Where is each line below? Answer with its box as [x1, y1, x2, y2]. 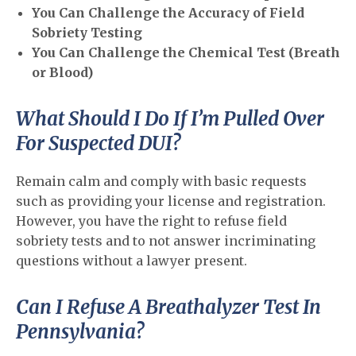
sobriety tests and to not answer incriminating [16, 233, 315, 249]
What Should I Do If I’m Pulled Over [16, 106, 324, 131]
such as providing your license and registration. [16, 193, 326, 209]
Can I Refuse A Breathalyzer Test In [16, 295, 321, 319]
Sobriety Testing [32, 25, 142, 41]
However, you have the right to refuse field [16, 213, 287, 229]
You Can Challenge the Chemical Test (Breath [32, 44, 340, 60]
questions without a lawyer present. [16, 253, 247, 269]
